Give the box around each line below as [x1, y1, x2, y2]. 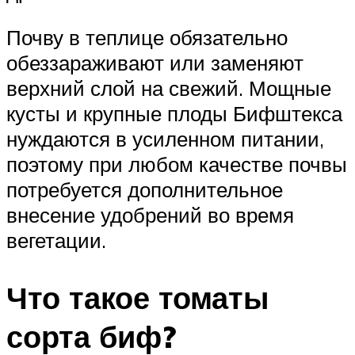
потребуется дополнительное [6, 176, 283, 202]
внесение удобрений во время [6, 201, 294, 227]
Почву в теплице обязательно [6, 24, 288, 50]
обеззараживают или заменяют [6, 49, 303, 75]
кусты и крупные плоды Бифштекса [6, 100, 342, 126]
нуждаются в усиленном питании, [6, 125, 324, 151]
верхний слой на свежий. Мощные [6, 74, 331, 101]
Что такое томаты [6, 277, 269, 317]
